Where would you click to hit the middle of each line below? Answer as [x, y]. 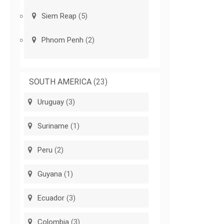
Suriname [53, 126]
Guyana [50, 174]
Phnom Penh [63, 40]
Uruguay [51, 102]
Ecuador [51, 198]
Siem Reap [59, 16]
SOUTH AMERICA [60, 82]
